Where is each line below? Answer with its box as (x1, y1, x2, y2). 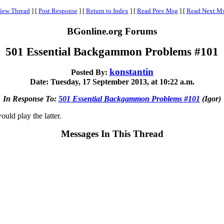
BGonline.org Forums (67, 26, 157, 36)
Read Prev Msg (136, 7, 178, 14)
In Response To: (3, 94, 58, 103)
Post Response (38, 7, 77, 14)
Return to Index (85, 7, 128, 14)
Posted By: (70, 68, 109, 76)
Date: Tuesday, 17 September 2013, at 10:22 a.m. (29, 77, 194, 86)
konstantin (109, 66, 153, 77)
